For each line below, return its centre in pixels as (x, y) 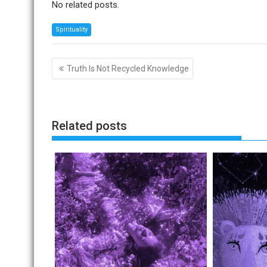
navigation (85, 78)
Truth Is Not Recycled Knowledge (128, 68)
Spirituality (72, 30)
